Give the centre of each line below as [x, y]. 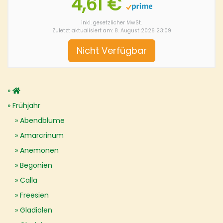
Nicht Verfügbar [111, 51]
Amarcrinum [42, 135]
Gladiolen [36, 210]
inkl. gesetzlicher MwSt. [111, 23]
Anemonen [39, 150]
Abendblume [42, 120]
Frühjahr [26, 106]
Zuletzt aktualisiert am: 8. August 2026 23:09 [111, 31]
